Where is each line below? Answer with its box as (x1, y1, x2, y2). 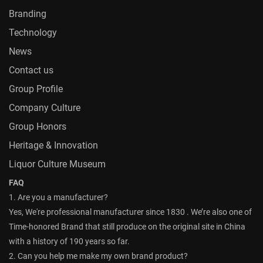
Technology (9, 27, 57, 39)
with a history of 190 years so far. (9, 237, 130, 247)
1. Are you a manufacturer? (9, 193, 108, 203)
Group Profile (9, 83, 63, 95)
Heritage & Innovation (9, 140, 98, 151)
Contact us (9, 65, 53, 76)
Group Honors (9, 121, 66, 133)
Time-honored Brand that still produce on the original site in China (9, 222, 245, 232)
